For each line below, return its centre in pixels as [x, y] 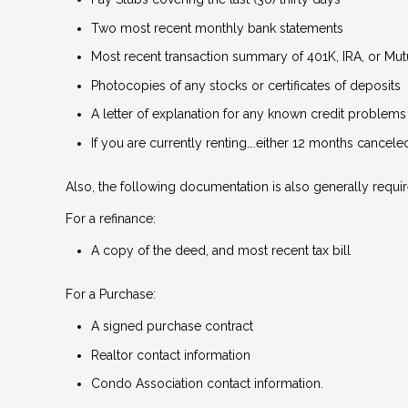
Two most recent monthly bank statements [217, 28]
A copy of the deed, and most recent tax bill [221, 251]
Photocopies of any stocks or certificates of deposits [246, 85]
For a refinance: [111, 219]
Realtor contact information [171, 355]
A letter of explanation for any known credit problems [249, 114]
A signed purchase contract [172, 326]
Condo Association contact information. [207, 384]
